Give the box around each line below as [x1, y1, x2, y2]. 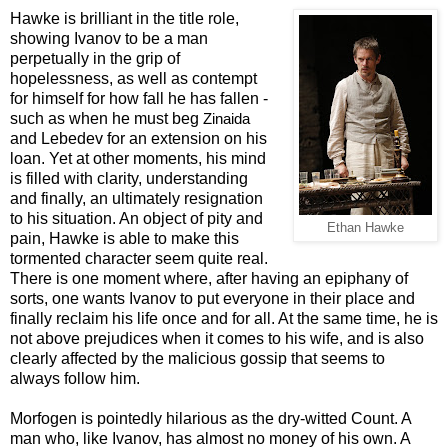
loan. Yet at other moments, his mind [10, 149, 266, 167]
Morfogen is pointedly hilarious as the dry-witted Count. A [10, 409, 411, 427]
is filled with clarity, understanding [10, 169, 248, 187]
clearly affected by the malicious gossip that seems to [10, 349, 385, 367]
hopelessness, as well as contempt [10, 69, 257, 87]
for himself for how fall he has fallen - [10, 89, 268, 107]
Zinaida [203, 110, 250, 127]
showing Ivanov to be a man [10, 29, 208, 47]
